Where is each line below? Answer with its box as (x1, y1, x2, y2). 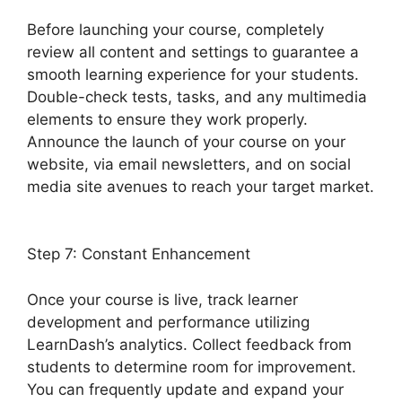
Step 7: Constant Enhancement (27, 245, 250, 264)
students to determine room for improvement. (27, 357, 356, 376)
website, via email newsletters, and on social (27, 154, 351, 173)
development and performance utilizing (27, 312, 310, 331)
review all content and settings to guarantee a (27, 42, 359, 61)
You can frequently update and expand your (27, 380, 344, 398)
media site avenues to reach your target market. (27, 177, 374, 196)
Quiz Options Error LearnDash (27, 199, 240, 218)
